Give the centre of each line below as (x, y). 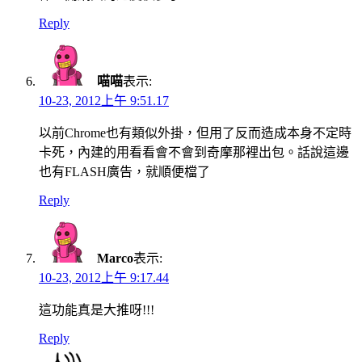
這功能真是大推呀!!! (97, 309)
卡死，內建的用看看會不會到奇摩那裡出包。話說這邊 (194, 152)
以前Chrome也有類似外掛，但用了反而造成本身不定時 (195, 133)
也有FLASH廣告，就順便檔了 (124, 171)
